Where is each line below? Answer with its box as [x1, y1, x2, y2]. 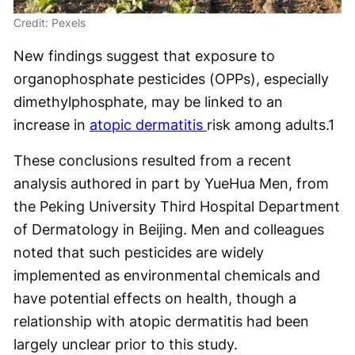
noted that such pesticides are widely [13, 244, 264, 261]
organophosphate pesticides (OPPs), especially [13, 71, 329, 87]
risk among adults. [207, 116, 328, 133]
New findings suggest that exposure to [13, 48, 275, 64]
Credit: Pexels [13, 16, 86, 29]
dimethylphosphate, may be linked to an [13, 94, 283, 110]
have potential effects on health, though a [13, 290, 296, 307]
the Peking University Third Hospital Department [13, 198, 340, 215]
